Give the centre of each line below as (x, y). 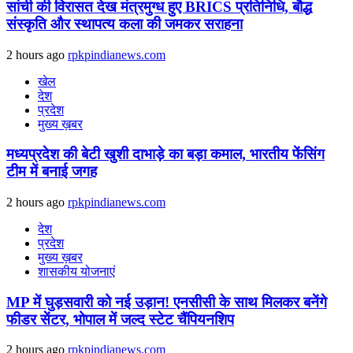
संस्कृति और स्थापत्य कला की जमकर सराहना (124, 24)
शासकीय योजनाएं (76, 271)
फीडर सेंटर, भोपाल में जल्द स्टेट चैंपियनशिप (120, 319)
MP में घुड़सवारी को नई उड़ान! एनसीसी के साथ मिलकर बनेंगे (167, 302)
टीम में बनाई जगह (52, 172)
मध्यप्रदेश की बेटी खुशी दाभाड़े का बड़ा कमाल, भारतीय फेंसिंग (165, 154)
